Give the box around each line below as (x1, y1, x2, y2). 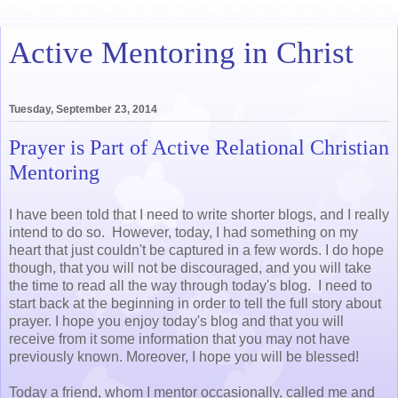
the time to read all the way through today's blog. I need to (9, 277, 372, 293)
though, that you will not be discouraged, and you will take (9, 259, 371, 275)
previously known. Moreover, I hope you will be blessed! (9, 348, 359, 364)
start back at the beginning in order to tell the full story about (9, 295, 381, 311)
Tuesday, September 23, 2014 (9, 103, 157, 116)
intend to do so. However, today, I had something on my (9, 224, 358, 240)
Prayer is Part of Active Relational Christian (9, 136, 389, 160)
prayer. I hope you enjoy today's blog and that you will (9, 313, 344, 329)
